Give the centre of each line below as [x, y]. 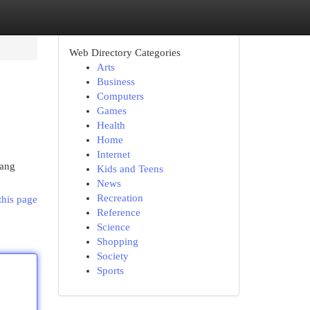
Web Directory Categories [125, 53]
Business [116, 82]
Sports [110, 271]
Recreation [120, 198]
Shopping [117, 241]
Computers [120, 96]
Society [112, 256]
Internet [113, 154]
